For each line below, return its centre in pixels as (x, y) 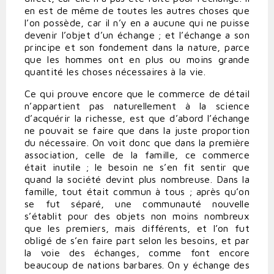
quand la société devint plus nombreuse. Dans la (137, 180)
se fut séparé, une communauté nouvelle (137, 204)
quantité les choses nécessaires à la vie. (115, 72)
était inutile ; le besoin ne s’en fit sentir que (137, 167)
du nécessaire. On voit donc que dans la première (137, 143)
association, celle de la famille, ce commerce (137, 155)
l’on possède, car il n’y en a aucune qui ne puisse (137, 23)
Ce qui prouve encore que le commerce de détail (137, 94)
